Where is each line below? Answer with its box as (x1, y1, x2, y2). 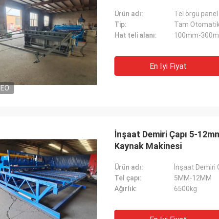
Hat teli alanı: (114, 31, 157, 39)
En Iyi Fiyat (150, 62, 187, 71)
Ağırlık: (114, 185, 137, 193)
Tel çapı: (114, 174, 142, 182)
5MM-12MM (174, 174, 212, 182)
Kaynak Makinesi (114, 141, 182, 151)
